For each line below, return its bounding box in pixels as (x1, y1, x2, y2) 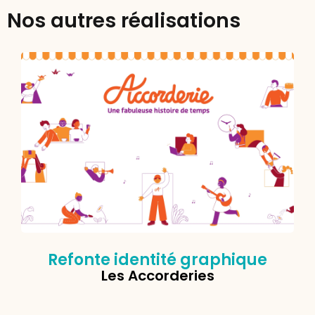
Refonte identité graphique (47, 249, 267, 271)
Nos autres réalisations (7, 7, 240, 35)
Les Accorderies (101, 266, 214, 286)
